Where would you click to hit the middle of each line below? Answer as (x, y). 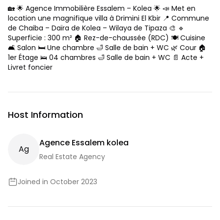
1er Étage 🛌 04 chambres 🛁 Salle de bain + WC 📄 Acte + (106, 57)
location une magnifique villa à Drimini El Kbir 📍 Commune (109, 18)
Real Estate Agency (72, 157)
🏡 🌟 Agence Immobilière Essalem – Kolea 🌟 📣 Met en (102, 8)
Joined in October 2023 (57, 182)
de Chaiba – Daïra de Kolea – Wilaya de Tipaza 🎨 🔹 (96, 28)
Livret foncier (30, 67)
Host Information (45, 115)
